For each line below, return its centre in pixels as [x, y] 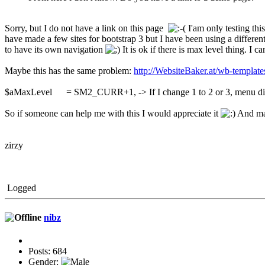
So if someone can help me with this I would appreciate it [113, 114]
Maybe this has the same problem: [69, 71]
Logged [20, 188]
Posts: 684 [48, 251]
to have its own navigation [55, 50]
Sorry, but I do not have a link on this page [86, 28]
